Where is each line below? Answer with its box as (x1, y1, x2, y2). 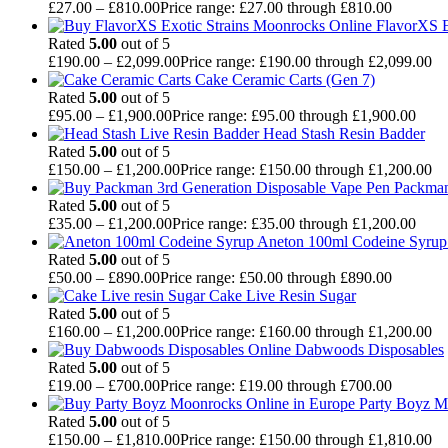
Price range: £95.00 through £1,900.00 (172, 107, 416, 125)
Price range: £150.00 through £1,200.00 (180, 161, 432, 179)
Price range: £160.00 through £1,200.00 (180, 323, 432, 341)
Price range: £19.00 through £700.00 (160, 377, 392, 395)
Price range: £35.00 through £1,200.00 (172, 215, 416, 233)
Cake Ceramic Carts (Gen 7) (195, 71, 375, 89)
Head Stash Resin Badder (263, 125, 425, 143)
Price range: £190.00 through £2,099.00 (180, 53, 432, 71)
